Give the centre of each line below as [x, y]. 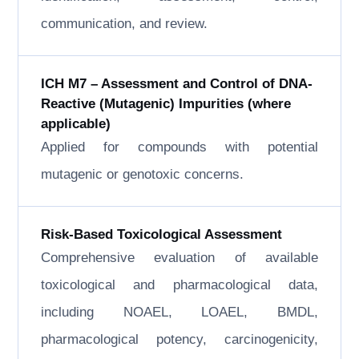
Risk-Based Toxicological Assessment [162, 234]
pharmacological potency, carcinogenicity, [179, 339]
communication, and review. [125, 24]
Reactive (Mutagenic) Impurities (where [166, 104]
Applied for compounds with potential [179, 147]
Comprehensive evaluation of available [179, 258]
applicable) [76, 124]
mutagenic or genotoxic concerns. [143, 174]
